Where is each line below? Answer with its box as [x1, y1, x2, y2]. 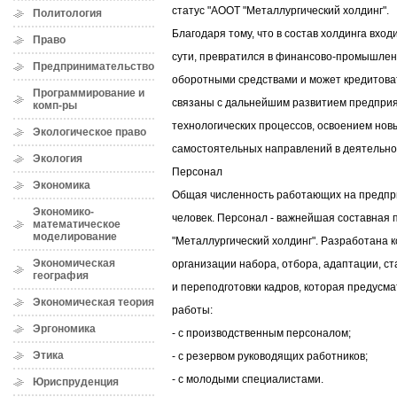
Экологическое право [33, 126, 146, 138]
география [33, 269, 89, 282]
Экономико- [33, 206, 94, 218]
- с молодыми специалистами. [172, 373, 323, 386]
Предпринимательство [33, 60, 154, 73]
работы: [172, 304, 213, 317]
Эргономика [33, 323, 96, 335]
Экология [33, 152, 82, 165]
